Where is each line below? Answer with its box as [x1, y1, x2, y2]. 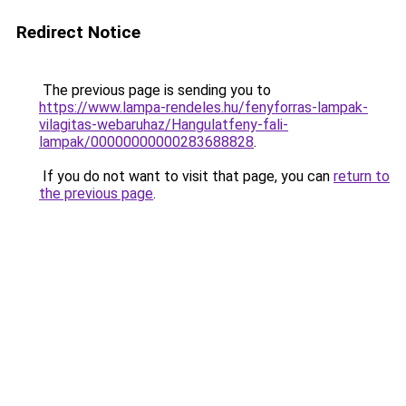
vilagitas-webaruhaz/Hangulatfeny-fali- [39, 116, 288, 133]
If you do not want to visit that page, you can [39, 168, 333, 185]
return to [333, 168, 390, 185]
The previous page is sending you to [39, 82, 271, 99]
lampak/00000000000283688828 [39, 133, 254, 150]
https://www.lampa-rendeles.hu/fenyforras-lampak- [39, 99, 368, 116]
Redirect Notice [16, 22, 140, 43]
